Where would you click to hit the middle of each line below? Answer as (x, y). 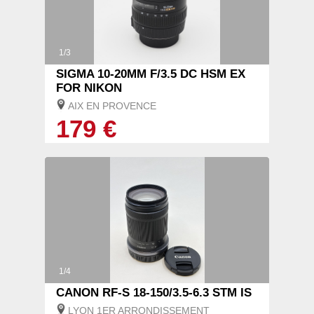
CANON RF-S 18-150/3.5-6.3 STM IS (154, 293)
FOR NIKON (89, 88)
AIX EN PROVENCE (112, 106)
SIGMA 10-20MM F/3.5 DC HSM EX (151, 74)
